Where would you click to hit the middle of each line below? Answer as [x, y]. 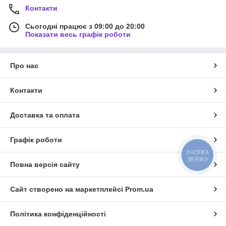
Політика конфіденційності [58, 214]
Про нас [24, 66]
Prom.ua [139, 189]
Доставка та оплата [45, 115]
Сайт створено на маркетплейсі [68, 189]
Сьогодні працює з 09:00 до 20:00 [85, 26]
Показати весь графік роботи [78, 34]
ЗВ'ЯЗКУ [197, 159]
